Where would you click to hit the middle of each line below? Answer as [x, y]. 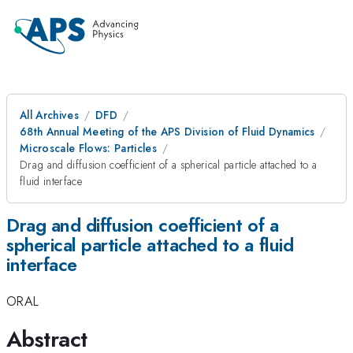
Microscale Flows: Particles [88, 148]
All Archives [49, 115]
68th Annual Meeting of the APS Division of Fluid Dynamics [167, 132]
